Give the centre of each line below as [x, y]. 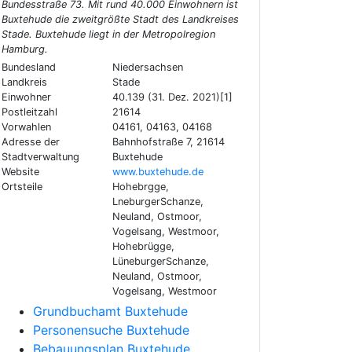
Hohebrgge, [140, 187]
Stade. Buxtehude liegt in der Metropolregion [108, 35]
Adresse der [31, 142]
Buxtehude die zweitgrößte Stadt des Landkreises [120, 20]
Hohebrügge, [143, 247]
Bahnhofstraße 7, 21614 [168, 142]
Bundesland [29, 68]
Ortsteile [22, 187]
